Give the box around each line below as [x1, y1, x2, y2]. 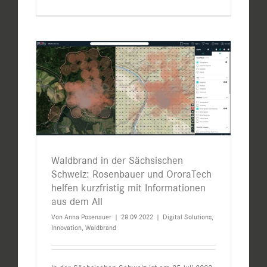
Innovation [51, 223, 82, 232]
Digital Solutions [163, 213, 212, 222]
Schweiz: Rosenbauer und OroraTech [51, 167, 212, 181]
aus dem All [51, 195, 103, 209]
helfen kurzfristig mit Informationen [51, 181, 206, 195]
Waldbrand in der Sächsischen [51, 154, 183, 167]
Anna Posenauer [64, 213, 111, 222]
